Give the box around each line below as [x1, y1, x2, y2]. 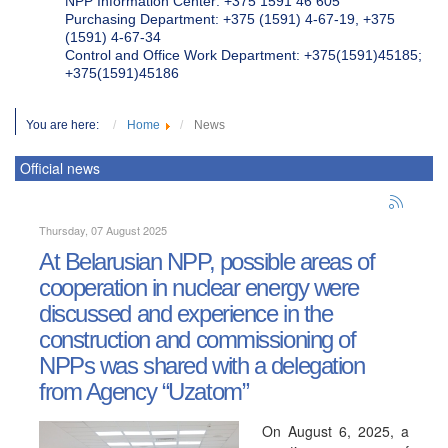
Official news [20, 158, 100, 178]
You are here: [26, 118, 108, 132]
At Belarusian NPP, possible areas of [39, 248, 375, 275]
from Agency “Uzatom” [39, 378, 249, 405]
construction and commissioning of [39, 326, 356, 353]
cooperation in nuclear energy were [39, 274, 360, 301]
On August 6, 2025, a [262, 421, 409, 441]
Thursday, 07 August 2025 [39, 222, 167, 238]
